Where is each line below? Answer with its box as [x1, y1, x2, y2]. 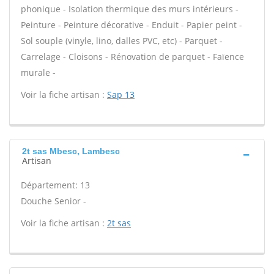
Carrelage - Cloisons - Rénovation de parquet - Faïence [21, 51, 244, 62]
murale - [21, 67, 56, 78]
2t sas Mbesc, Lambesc [22, 146, 120, 156]
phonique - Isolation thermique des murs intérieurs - [21, 3, 239, 15]
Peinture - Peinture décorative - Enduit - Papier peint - [21, 19, 242, 31]
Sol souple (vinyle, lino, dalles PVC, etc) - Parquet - [21, 35, 223, 46]
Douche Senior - [21, 195, 86, 207]
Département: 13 [21, 179, 90, 191]
